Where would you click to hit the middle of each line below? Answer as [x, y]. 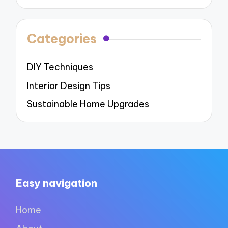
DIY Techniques [60, 67]
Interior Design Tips [69, 85]
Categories [62, 39]
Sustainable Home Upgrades [88, 104]
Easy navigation [57, 183]
